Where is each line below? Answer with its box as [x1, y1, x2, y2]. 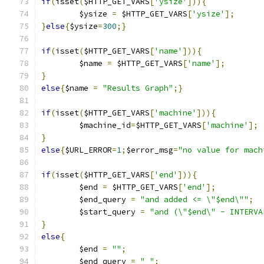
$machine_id [79, 120, 131, 130]
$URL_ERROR [65, 145, 112, 155]
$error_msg [126, 145, 173, 155]
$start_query [79, 207, 140, 217]
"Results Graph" [103, 83, 173, 93]
